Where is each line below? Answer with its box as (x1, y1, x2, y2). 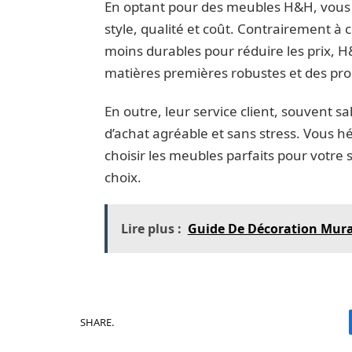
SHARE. (80, 314, 114, 329)
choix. (104, 167, 141, 186)
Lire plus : (120, 220, 181, 238)
